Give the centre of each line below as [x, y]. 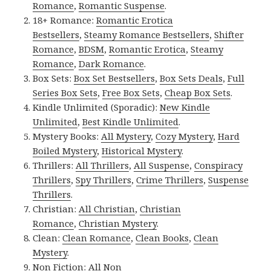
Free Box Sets [131, 92]
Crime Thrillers [170, 179]
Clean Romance [97, 237]
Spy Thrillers [104, 179]
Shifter [229, 34]
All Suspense [162, 165]
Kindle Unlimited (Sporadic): [96, 107]
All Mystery [126, 136]
